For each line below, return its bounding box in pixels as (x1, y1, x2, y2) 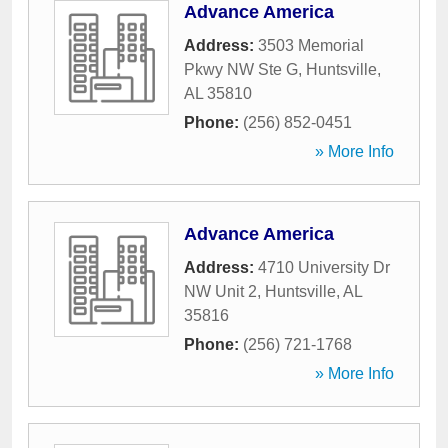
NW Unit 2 (184, 283, 257, 300)
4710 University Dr (258, 259, 390, 276)
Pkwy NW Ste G (184, 61, 298, 78)
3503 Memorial (258, 37, 364, 54)
